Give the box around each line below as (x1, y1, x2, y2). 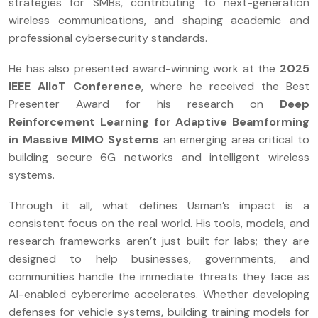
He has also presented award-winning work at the (9, 60, 280, 76)
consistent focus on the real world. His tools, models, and (9, 215, 309, 231)
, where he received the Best (141, 78, 309, 94)
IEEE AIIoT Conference (9, 78, 141, 94)
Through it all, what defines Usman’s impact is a (9, 197, 309, 213)
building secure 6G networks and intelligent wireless (9, 149, 309, 165)
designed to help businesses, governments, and (9, 251, 309, 266)
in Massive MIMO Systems (9, 131, 159, 147)
